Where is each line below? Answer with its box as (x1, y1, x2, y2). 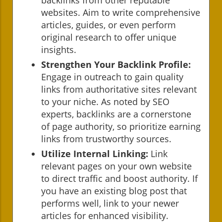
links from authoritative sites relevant (41, 83, 197, 95)
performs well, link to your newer (41, 197, 179, 209)
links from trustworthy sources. (41, 132, 171, 145)
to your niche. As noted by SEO (41, 95, 169, 108)
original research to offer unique (41, 31, 176, 43)
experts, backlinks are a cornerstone (41, 108, 191, 120)
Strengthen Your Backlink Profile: (41, 58, 191, 70)
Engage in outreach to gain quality (41, 70, 183, 83)
